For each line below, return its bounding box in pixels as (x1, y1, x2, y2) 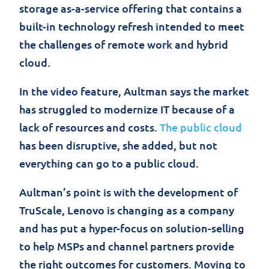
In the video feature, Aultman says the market (19, 83, 249, 98)
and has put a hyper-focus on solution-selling (19, 220, 244, 235)
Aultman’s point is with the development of (19, 184, 238, 199)
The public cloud (160, 119, 242, 134)
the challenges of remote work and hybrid (19, 37, 228, 51)
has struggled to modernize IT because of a (19, 101, 235, 116)
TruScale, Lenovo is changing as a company (19, 202, 234, 217)
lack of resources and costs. (19, 119, 160, 134)
